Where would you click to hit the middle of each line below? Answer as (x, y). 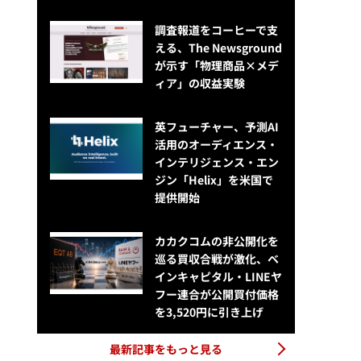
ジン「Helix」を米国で (214, 180)
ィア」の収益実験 (199, 83)
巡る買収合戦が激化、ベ (216, 259)
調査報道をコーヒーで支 (216, 30)
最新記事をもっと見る (166, 349)
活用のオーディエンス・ (216, 145)
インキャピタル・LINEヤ (218, 277)
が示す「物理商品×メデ (216, 66)
